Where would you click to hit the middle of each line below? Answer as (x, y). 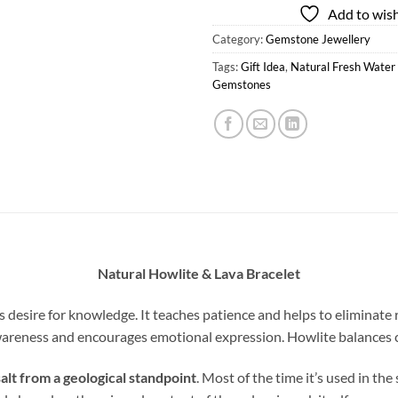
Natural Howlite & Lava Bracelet (199, 274)
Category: (239, 40)
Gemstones (242, 85)
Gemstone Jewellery (318, 40)
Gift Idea (263, 67)
